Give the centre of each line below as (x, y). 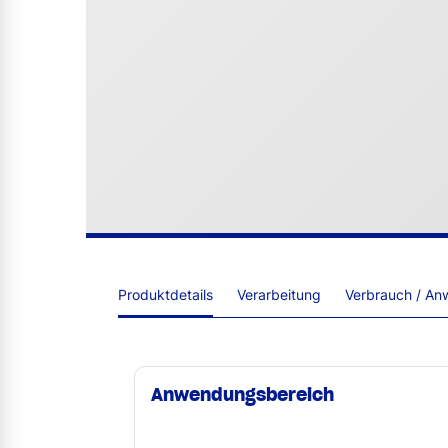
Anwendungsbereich (242, 394)
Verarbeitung (279, 294)
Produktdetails (165, 294)
